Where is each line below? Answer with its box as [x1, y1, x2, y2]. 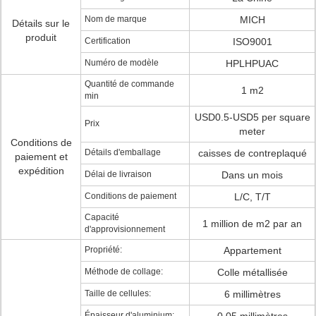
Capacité [85, 212, 119, 222]
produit [25, 32, 56, 43]
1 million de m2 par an [202, 218, 302, 229]
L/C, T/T [233, 191, 271, 202]
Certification [85, 36, 130, 46]
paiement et [14, 151, 68, 162]
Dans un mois [221, 169, 283, 181]
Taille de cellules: [85, 288, 151, 298]
